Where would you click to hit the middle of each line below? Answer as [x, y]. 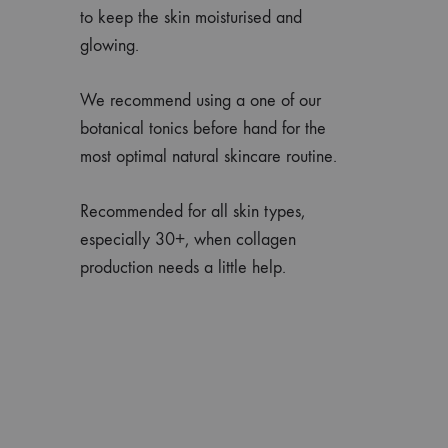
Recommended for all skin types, [192, 211]
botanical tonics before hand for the [203, 128]
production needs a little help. [183, 267]
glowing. [109, 45]
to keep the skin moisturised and [191, 17]
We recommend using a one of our [200, 100]
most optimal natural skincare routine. [208, 156]
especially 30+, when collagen [188, 239]
